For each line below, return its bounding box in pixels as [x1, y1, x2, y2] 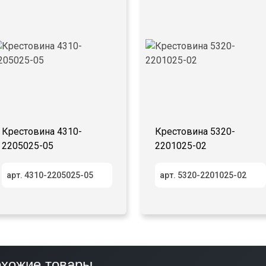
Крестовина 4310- [2, 125, 82, 137]
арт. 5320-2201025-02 [160, 170, 247, 180]
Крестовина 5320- [155, 125, 236, 137]
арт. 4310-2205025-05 [7, 170, 93, 180]
